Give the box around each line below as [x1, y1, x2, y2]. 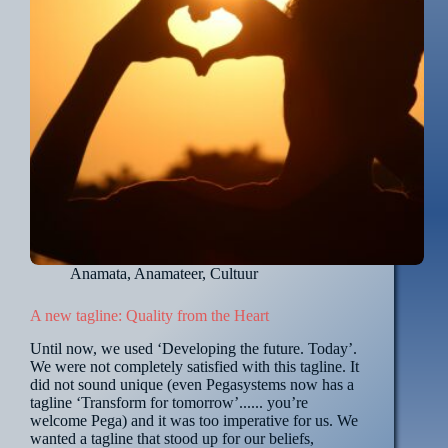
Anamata [70, 265, 127, 283]
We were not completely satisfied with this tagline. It [30, 358, 359, 376]
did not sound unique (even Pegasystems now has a [30, 376, 354, 394]
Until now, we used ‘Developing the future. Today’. [30, 340, 357, 358]
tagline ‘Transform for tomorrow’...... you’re [30, 394, 308, 412]
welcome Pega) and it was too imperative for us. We [30, 412, 358, 430]
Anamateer [134, 265, 202, 283]
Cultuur [210, 265, 258, 283]
